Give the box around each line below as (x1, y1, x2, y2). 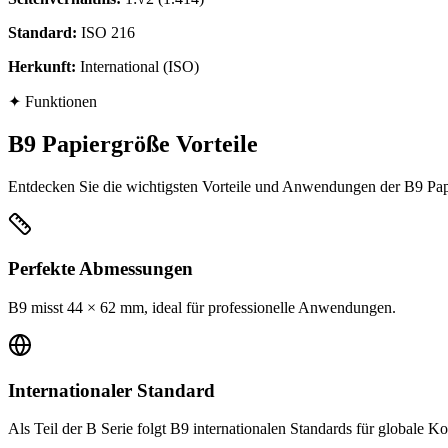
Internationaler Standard (8, 379, 215, 401)
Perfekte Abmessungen (8, 258, 193, 280)
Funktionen (25, 92, 97, 110)
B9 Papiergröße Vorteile (8, 130, 258, 157)
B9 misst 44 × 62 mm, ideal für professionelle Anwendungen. (8, 299, 396, 316)
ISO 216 (81, 23, 135, 41)
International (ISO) (80, 57, 199, 75)
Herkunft (8, 57, 71, 75)
